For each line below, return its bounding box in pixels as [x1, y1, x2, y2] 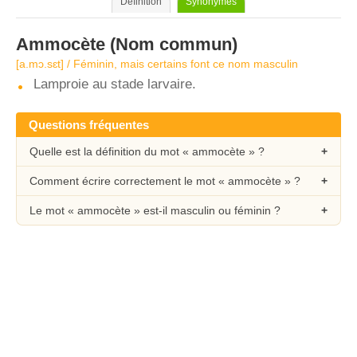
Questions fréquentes [29, 118, 149, 131]
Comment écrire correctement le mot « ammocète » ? [29, 175, 300, 187]
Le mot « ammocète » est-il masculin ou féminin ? [29, 204, 280, 217]
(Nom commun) [105, 34, 237, 54]
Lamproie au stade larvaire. [33, 76, 196, 92]
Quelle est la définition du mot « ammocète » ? [29, 145, 265, 158]
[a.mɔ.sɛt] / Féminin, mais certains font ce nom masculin [16, 57, 298, 70]
